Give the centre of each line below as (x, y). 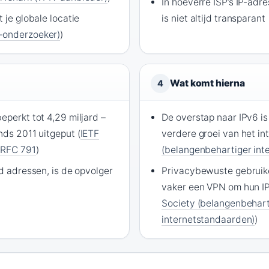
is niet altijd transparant (213, 19)
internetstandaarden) (208, 220)
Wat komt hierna (207, 83)
